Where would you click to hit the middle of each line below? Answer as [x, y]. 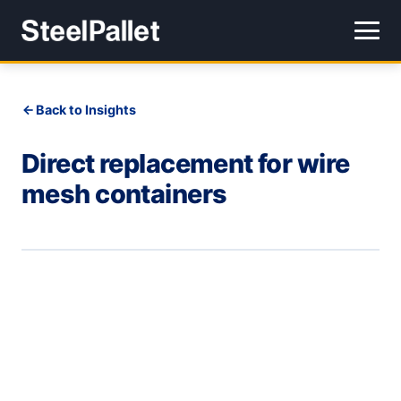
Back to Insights [86, 110]
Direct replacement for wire [186, 163]
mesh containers [124, 194]
